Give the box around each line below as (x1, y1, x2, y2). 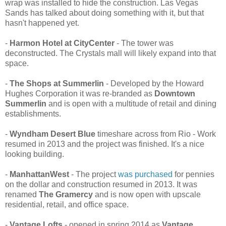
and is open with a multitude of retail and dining (46, 99, 216, 108)
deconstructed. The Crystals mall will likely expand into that (5, 49, 216, 58)
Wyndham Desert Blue (10, 130, 95, 139)
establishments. (5, 109, 61, 119)
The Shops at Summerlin (10, 79, 104, 88)
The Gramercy (39, 190, 93, 199)
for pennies (173, 170, 214, 179)
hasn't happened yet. (5, 19, 79, 28)
